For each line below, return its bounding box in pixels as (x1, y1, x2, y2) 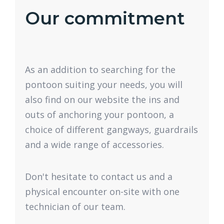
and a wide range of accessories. (25, 138, 164, 150)
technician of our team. (25, 200, 125, 212)
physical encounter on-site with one (25, 185, 179, 197)
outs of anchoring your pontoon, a (25, 108, 174, 120)
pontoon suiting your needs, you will (25, 78, 182, 90)
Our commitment (25, 7, 185, 29)
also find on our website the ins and (25, 93, 179, 105)
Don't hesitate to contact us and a (25, 170, 172, 182)
